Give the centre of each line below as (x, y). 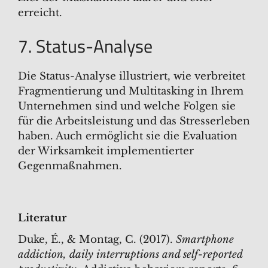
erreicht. (40, 13)
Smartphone (205, 239)
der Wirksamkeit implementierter (106, 151)
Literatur (42, 218)
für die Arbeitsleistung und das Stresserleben (134, 121)
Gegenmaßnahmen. (70, 166)
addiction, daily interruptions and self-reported (130, 254)
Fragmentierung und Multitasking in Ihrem (131, 92)
